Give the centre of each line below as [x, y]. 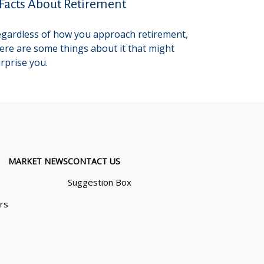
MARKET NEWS [38, 161]
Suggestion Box [99, 182]
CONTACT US [94, 161]
